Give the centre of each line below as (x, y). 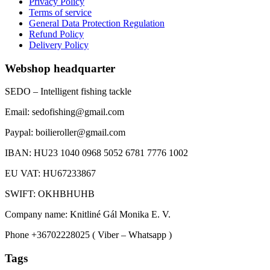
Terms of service (60, 12)
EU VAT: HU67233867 (50, 174)
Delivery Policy (59, 45)
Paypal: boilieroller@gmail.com (65, 133)
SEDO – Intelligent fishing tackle (68, 92)
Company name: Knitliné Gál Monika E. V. (88, 215)
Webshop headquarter (60, 68)
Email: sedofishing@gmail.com (64, 112)
